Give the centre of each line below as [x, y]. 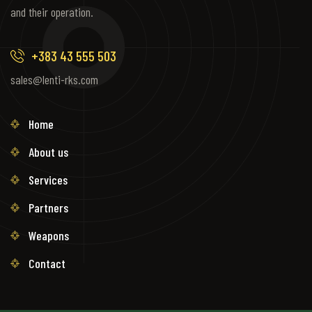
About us [48, 152]
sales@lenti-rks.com [54, 79]
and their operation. [52, 12]
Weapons [48, 235]
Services [48, 180]
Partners [48, 208]
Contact [47, 263]
